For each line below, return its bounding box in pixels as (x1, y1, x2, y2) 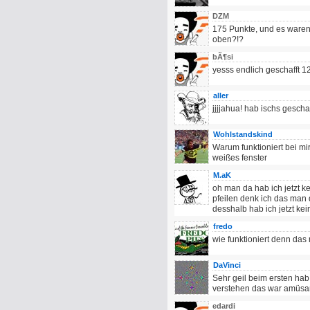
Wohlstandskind (213, 130, 273, 138)
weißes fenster (212, 153, 267, 163)
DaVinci (213, 261, 241, 269)
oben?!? (212, 35, 244, 44)
